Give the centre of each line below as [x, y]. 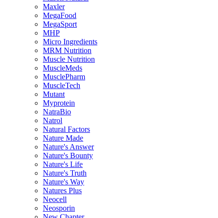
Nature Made [63, 138]
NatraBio [57, 112]
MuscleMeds [63, 68]
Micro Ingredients [70, 42]
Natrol [53, 121]
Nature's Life [63, 164]
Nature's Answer [68, 147]
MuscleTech [62, 86]
